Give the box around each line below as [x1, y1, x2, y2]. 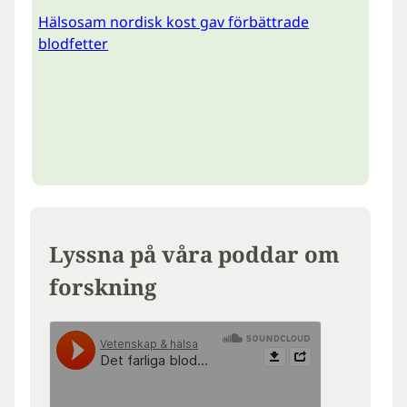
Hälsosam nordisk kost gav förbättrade [38, 12, 310, 33]
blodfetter [38, 34, 109, 55]
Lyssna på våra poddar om [49, 238, 341, 269]
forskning [49, 271, 157, 302]
